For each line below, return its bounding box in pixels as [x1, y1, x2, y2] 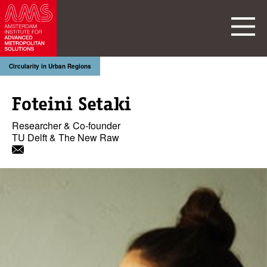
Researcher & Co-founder [12, 119, 120, 132]
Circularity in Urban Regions [9, 62, 91, 70]
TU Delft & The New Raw [12, 131, 119, 144]
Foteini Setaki [12, 94, 131, 114]
